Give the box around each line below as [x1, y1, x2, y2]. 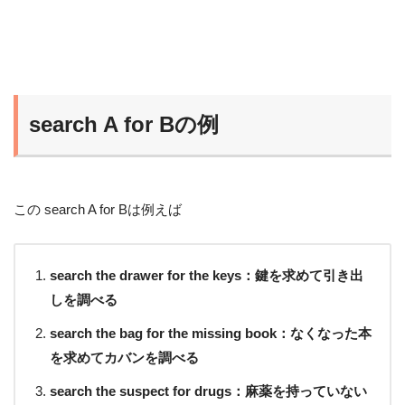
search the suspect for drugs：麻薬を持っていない [50, 383, 367, 400]
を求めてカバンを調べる [50, 350, 199, 366]
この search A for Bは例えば [14, 202, 182, 218]
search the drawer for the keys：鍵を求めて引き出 [50, 268, 363, 284]
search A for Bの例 [29, 112, 219, 137]
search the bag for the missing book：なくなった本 [50, 325, 372, 342]
